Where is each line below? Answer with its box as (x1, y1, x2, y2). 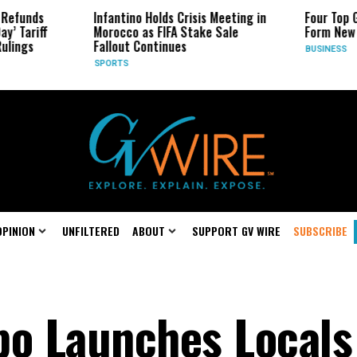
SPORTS (41, 58, 76, 69)
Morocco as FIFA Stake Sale (41, 22, 186, 41)
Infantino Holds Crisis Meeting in (41, 8, 214, 27)
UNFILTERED (62, 222, 120, 239)
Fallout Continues (41, 37, 135, 56)
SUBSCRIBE (293, 222, 347, 239)
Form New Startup (252, 22, 348, 41)
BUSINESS (253, 44, 295, 54)
